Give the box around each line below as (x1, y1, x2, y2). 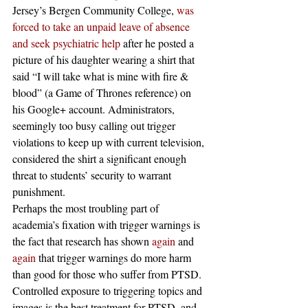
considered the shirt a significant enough (12, 151, 189, 166)
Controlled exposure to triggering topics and (12, 283, 205, 298)
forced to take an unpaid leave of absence (12, 19, 192, 34)
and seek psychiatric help (12, 36, 120, 50)
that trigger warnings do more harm (36, 250, 194, 265)
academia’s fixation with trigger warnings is (12, 217, 203, 232)
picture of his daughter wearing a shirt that (12, 52, 197, 67)
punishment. (12, 184, 65, 199)
